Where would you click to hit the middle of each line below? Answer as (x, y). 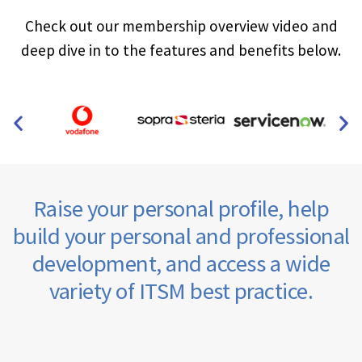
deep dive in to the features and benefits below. (181, 50)
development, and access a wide (181, 263)
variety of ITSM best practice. (181, 290)
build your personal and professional (181, 236)
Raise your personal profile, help (181, 208)
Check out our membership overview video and (181, 25)
